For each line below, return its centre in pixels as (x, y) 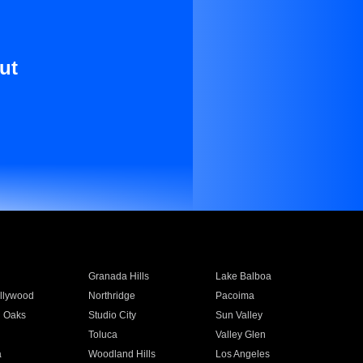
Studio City (112, 315)
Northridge (111, 296)
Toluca (102, 335)
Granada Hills (118, 276)
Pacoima (235, 296)
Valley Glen (241, 335)
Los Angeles (243, 354)
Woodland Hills (122, 354)
